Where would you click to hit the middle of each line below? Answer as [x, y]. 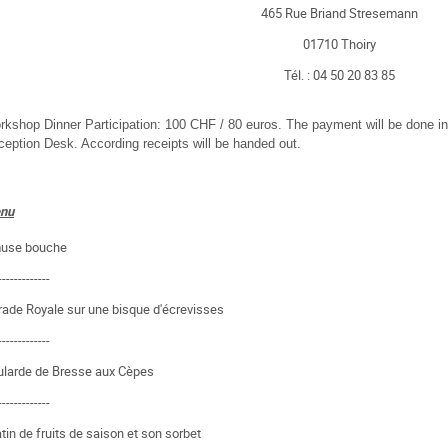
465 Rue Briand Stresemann [339, 12]
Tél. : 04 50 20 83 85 [339, 74]
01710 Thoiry [339, 43]
